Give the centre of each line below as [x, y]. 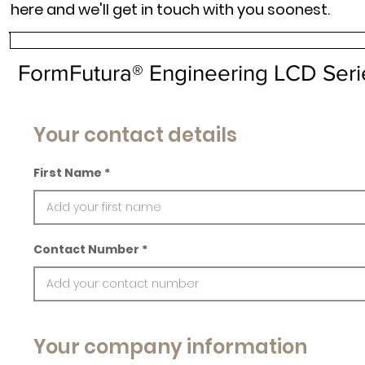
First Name [68, 173]
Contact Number [86, 249]
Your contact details [135, 135]
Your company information [170, 347]
